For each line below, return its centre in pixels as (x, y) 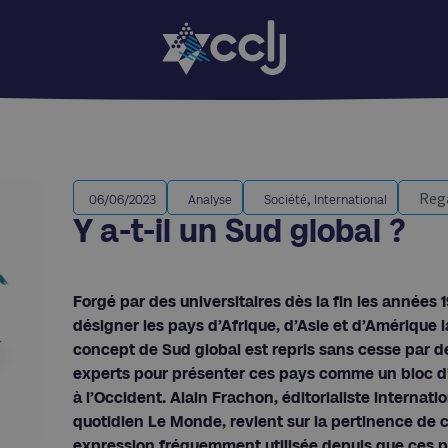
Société (285, 199)
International (350, 199)
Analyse (210, 199)
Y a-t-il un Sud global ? (239, 230)
